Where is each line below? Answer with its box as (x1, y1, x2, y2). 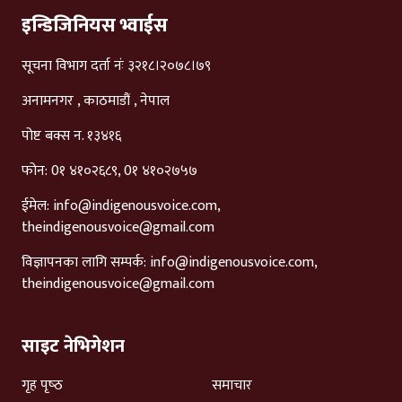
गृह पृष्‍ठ (22, 373, 63, 398)
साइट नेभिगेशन (22, 331, 125, 363)
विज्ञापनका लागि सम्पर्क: (22, 250, 150, 275)
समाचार (212, 373, 252, 398)
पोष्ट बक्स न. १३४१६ (22, 124, 121, 149)
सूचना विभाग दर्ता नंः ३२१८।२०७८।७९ (22, 54, 211, 79)
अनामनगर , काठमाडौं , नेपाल (22, 89, 170, 114)
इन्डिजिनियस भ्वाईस (22, 9, 168, 43)
